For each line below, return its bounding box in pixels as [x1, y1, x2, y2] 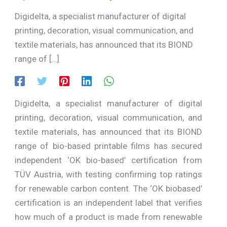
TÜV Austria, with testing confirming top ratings [15, 169, 202, 179]
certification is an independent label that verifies [15, 197, 202, 208]
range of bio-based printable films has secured [15, 140, 202, 151]
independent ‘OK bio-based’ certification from [15, 155, 202, 165]
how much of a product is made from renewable [15, 211, 202, 222]
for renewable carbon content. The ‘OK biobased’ [15, 183, 202, 194]
